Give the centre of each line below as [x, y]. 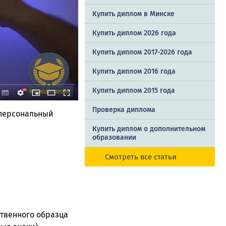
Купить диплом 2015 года [134, 91]
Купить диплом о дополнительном [149, 129]
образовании [114, 138]
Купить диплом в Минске [133, 14]
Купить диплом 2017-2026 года [142, 52]
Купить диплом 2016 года [134, 72]
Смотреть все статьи [141, 157]
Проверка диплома [124, 110]
